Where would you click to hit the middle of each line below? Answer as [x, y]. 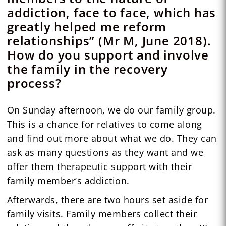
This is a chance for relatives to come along [104, 124]
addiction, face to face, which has [111, 12]
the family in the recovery [87, 69]
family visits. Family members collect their [102, 214]
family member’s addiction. [68, 180]
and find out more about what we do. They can [112, 138]
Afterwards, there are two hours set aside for [107, 200]
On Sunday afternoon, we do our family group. [111, 110]
